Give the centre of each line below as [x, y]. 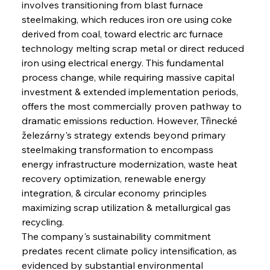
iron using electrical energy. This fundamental [124, 62]
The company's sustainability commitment [117, 236]
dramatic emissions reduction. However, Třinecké [130, 120]
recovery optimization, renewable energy [115, 178]
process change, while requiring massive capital [129, 77]
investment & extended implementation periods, [131, 91]
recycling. [42, 221]
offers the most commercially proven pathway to [133, 106]
